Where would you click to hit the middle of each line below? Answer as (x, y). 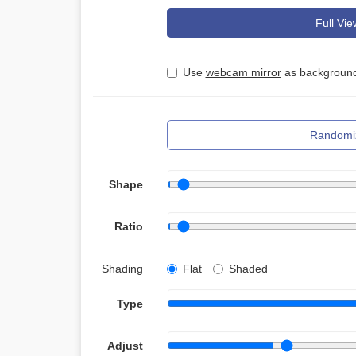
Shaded (248, 269)
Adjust (125, 346)
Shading (122, 269)
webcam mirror (243, 72)
